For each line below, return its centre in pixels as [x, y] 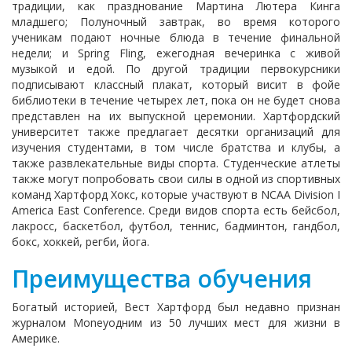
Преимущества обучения [162, 279]
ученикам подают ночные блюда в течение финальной [176, 37]
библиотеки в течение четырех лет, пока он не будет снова [176, 100]
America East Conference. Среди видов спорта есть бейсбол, [176, 210]
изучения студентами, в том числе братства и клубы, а [176, 147]
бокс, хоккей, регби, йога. [81, 242]
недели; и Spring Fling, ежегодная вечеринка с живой [176, 53]
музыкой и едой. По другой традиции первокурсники [176, 69]
